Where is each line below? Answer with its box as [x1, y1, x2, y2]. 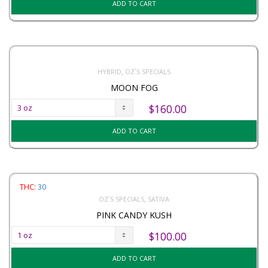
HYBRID [98, 67, 121, 77]
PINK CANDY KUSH [96, 209, 172, 221]
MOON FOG [110, 82, 158, 94]
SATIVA [148, 194, 169, 203]
